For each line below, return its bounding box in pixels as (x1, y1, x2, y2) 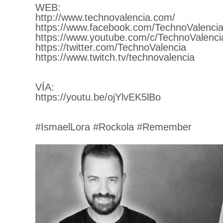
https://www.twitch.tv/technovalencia (35, 51, 195, 63)
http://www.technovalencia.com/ (35, 11, 175, 23)
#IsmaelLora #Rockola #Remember (35, 121, 192, 132)
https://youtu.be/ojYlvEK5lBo (35, 91, 161, 103)
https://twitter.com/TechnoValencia (35, 41, 186, 53)
